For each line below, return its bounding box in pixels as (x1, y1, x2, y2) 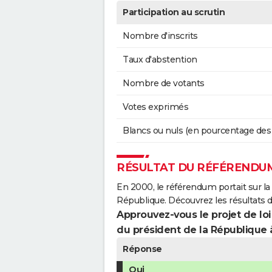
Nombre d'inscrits (123, 30, 198, 42)
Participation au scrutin (123, 7, 225, 18)
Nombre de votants (123, 78, 205, 89)
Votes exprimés (123, 101, 188, 113)
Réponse (123, 243, 162, 255)
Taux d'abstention (123, 54, 197, 66)
